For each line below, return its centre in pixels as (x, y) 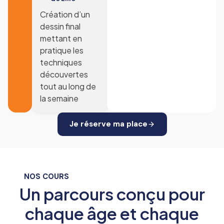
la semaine (59, 98)
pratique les (62, 50)
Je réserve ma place (108, 124)
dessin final (60, 26)
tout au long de (68, 86)
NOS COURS (46, 177)
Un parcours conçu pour (112, 194)
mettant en (61, 38)
